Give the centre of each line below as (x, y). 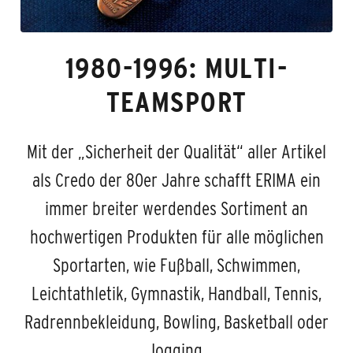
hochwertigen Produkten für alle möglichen (176, 237)
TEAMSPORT (176, 102)
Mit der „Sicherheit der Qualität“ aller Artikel (176, 152)
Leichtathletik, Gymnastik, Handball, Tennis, (176, 294)
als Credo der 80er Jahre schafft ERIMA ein (176, 180)
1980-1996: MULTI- (176, 68)
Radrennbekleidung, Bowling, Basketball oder (176, 322)
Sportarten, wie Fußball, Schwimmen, (176, 266)
